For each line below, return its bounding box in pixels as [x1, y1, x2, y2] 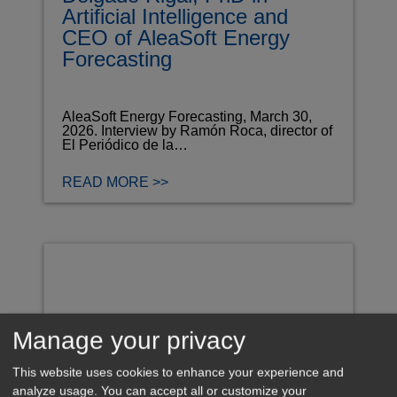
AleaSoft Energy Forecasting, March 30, [62, 108, 312, 124]
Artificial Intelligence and [62, 4, 288, 28]
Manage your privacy [12, 326, 245, 354]
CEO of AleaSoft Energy [62, 25, 290, 50]
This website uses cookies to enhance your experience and [12, 365, 344, 380]
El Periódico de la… [62, 136, 188, 152]
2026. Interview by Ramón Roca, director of [62, 122, 332, 138]
